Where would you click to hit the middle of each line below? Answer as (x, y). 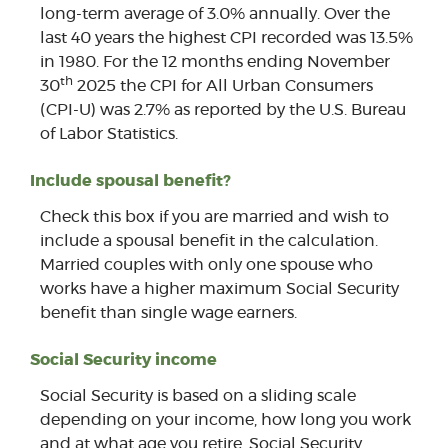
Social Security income (123, 360)
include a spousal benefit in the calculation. (209, 240)
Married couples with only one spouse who (206, 264)
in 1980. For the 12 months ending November (215, 61)
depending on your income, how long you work (225, 420)
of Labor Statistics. (109, 133)
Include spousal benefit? (130, 180)
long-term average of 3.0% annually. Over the (215, 13)
